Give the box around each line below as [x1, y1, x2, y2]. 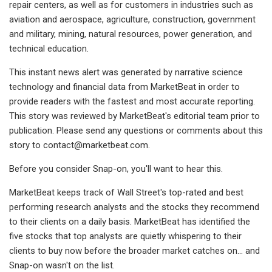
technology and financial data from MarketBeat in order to [9, 81, 240, 92]
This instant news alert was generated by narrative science [9, 66, 243, 78]
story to [9, 139, 43, 151]
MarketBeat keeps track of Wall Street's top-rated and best [9, 186, 243, 198]
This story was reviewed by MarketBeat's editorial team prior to [9, 110, 260, 121]
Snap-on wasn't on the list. [9, 259, 115, 271]
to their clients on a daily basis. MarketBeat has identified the [9, 216, 250, 227]
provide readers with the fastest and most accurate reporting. [9, 95, 255, 107]
